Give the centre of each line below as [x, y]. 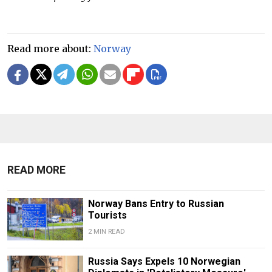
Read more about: [50, 49]
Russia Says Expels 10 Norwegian [164, 262]
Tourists [107, 216]
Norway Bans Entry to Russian [156, 204]
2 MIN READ [106, 232]
